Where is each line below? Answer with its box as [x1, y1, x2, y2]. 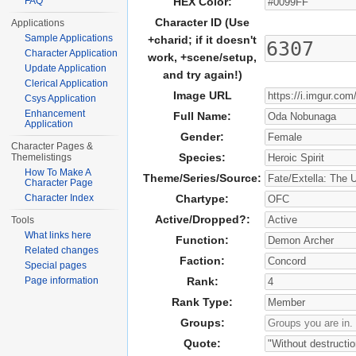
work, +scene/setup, [148, 51, 257, 64]
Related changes [25, 245, 99, 256]
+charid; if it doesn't [148, 33, 257, 47]
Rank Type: [172, 296, 233, 309]
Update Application [25, 63, 107, 74]
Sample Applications [25, 33, 114, 44]
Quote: [184, 337, 221, 350]
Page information [25, 275, 99, 286]
